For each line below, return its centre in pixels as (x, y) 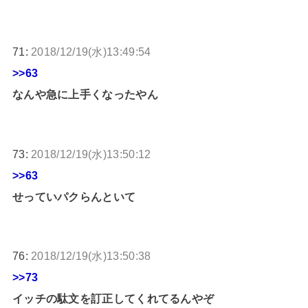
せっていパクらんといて (74, 196)
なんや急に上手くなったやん (85, 95)
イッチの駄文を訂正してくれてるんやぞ (113, 299)
